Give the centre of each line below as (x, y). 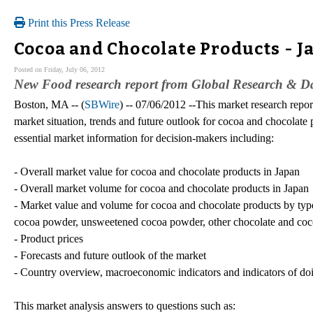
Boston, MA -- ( (49, 104)
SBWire (102, 104)
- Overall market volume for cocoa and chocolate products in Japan (161, 188)
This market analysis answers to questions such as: (125, 305)
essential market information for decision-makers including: (144, 138)
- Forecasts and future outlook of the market (110, 255)
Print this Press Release (78, 23)
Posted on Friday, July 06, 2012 (59, 69)
